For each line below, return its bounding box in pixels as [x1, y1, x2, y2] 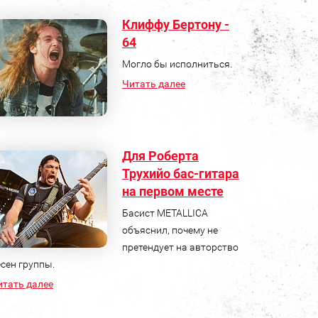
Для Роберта [121, 148, 199, 163]
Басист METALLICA [121, 207, 208, 219]
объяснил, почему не [121, 224, 218, 236]
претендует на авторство [121, 241, 238, 253]
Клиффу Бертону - [121, 16, 229, 32]
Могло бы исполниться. [121, 57, 232, 70]
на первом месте [121, 183, 224, 199]
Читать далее [121, 77, 185, 89]
